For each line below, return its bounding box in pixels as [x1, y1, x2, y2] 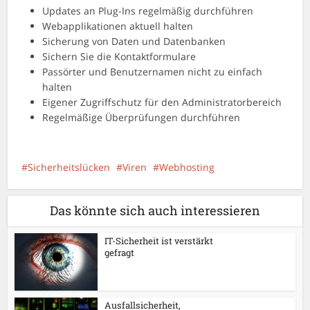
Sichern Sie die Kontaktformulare [42, 50, 197, 63]
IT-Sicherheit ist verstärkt [104, 235, 214, 247]
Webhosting [159, 161, 215, 174]
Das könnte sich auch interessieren [50, 202, 260, 219]
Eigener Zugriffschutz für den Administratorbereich [42, 95, 282, 109]
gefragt [104, 246, 135, 259]
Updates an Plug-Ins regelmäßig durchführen [42, 4, 254, 17]
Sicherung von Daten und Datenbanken [42, 35, 226, 48]
